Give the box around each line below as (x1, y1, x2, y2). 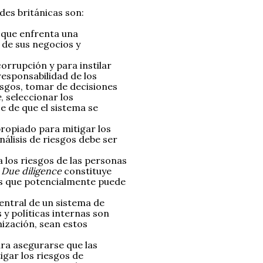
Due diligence (1, 165, 62, 177)
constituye (62, 165, 112, 177)
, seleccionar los (1, 91, 73, 103)
